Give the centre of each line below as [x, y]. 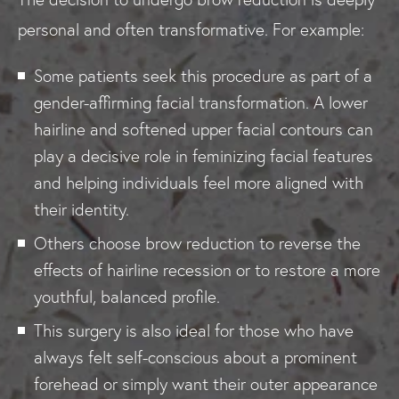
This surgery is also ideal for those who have [194, 330]
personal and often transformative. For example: [191, 29]
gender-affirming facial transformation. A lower [201, 102]
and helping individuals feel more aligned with [199, 183]
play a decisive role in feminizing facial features [204, 156]
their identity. [81, 209]
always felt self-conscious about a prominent [195, 357]
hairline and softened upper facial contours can [204, 129]
